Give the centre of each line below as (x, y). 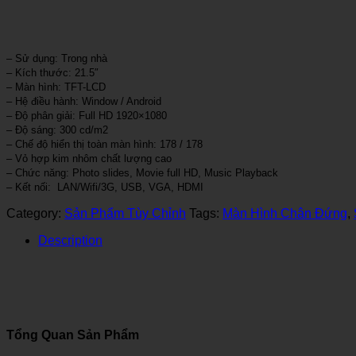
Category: (35, 213)
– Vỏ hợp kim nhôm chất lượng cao (89, 158)
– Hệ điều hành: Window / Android (84, 101)
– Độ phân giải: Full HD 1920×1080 (87, 115)
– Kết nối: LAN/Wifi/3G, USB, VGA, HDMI (105, 187)
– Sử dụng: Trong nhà (57, 58)
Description (70, 240)
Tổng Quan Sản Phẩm (73, 335)
